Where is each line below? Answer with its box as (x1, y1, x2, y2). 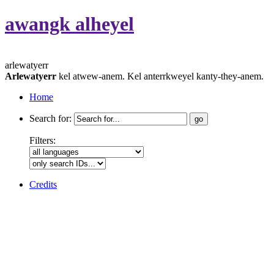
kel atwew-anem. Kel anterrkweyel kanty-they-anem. (56, 70, 264, 81)
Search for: (29, 113, 72, 124)
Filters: (29, 135, 56, 146)
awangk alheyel (5, 13, 134, 35)
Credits (29, 179, 57, 190)
